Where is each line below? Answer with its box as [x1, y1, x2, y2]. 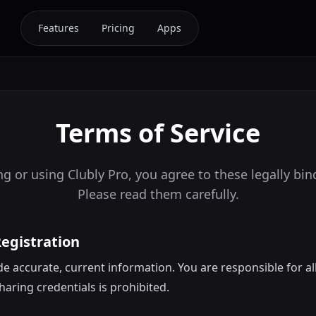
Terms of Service [56, 116, 260, 150]
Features [37, 21, 79, 35]
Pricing [101, 21, 135, 35]
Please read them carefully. [77, 186, 239, 202]
